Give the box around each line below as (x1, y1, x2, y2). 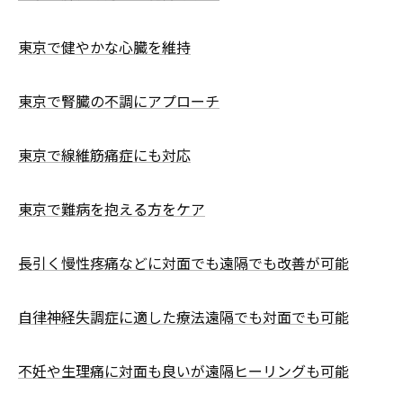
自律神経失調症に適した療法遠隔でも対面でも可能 (18, 305, 349, 327)
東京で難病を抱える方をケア (18, 197, 205, 219)
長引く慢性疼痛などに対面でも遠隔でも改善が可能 (18, 251, 349, 273)
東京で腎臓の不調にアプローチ (18, 89, 219, 112)
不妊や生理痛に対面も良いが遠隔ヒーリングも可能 (18, 359, 349, 381)
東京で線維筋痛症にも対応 (18, 143, 191, 166)
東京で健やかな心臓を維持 (18, 35, 191, 58)
